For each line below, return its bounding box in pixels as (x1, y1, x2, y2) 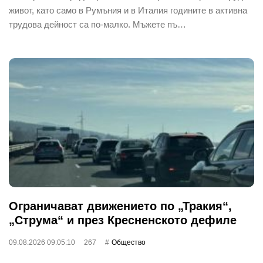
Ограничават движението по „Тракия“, (9, 199, 232, 213)
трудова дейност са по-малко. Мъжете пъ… (9, 19, 186, 29)
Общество (112, 238, 146, 247)
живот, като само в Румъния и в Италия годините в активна (9, 5, 247, 15)
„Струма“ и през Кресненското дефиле (9, 213, 237, 227)
